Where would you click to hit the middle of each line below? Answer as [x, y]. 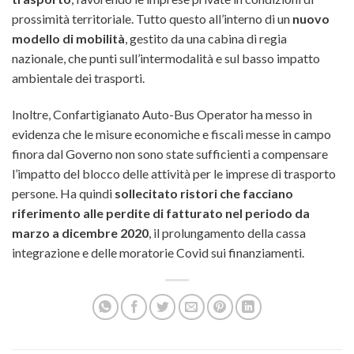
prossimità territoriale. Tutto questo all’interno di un [151, 19]
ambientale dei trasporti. [78, 78]
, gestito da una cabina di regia [206, 39]
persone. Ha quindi [62, 193]
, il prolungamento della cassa [227, 232]
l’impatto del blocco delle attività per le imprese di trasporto [174, 173]
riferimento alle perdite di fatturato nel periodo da [161, 213]
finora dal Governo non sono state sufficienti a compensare [170, 153]
